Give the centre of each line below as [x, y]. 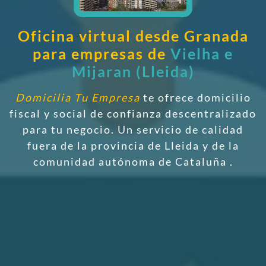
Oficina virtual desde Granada [133, 35]
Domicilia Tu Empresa [77, 97]
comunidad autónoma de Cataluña [131, 161]
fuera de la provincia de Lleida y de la [133, 145]
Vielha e [202, 53]
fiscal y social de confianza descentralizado [133, 113]
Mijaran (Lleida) [133, 71]
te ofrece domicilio [195, 97]
